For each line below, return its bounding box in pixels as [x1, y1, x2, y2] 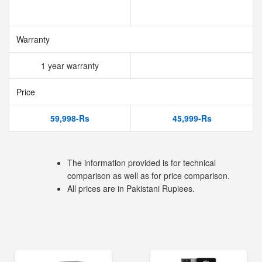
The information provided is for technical [67, 157, 216, 168]
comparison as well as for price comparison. [67, 170, 230, 181]
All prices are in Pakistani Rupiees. [67, 182, 195, 194]
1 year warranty [41, 60, 99, 71]
